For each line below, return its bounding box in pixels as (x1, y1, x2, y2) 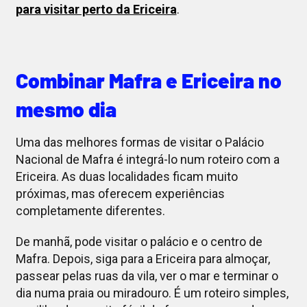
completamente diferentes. (15, 204, 165, 219)
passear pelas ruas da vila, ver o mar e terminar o (15, 269, 278, 284)
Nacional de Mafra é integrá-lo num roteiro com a (15, 152, 280, 167)
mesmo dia (15, 97, 116, 122)
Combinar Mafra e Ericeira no (15, 68, 282, 93)
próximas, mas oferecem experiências (15, 186, 225, 201)
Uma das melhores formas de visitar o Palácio (15, 135, 264, 150)
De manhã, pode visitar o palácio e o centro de (15, 234, 262, 249)
